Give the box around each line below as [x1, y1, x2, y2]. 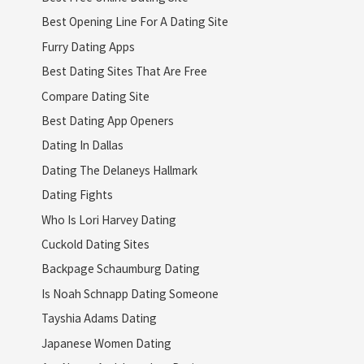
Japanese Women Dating [41, 334, 171, 351]
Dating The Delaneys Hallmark [41, 161, 197, 178]
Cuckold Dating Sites [41, 236, 149, 253]
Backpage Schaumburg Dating [41, 260, 200, 277]
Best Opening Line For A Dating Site [41, 13, 228, 30]
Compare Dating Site [41, 87, 149, 104]
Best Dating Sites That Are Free [41, 63, 207, 80]
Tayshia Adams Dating [41, 310, 157, 327]
